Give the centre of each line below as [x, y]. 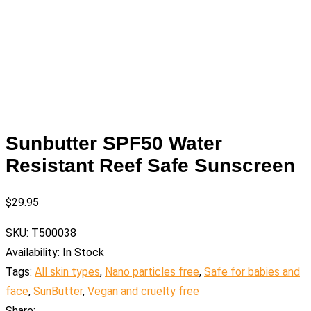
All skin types [67, 272]
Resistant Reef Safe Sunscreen [150, 166]
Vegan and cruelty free [143, 292]
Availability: [33, 253]
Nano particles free [152, 272]
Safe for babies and [252, 272]
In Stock [83, 253]
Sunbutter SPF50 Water [114, 144]
